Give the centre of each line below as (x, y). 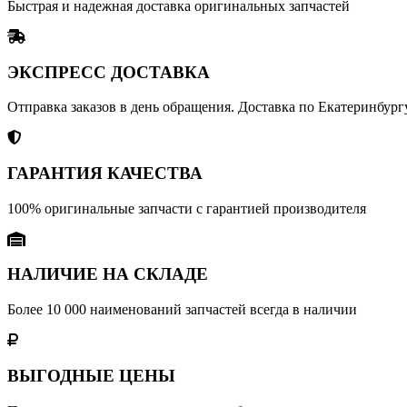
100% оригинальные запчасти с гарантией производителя (187, 208)
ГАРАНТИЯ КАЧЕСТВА (105, 174)
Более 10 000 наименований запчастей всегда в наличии (182, 310)
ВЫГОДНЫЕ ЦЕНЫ (91, 375)
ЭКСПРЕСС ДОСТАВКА (109, 72)
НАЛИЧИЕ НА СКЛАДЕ (108, 274)
